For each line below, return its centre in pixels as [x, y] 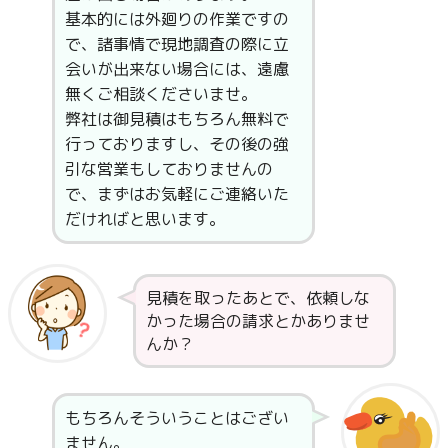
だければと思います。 [144, 218]
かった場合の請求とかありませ [257, 320]
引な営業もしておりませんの [168, 168]
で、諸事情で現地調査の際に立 [176, 43]
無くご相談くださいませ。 [160, 93]
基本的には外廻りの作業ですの [176, 18]
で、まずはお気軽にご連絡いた [176, 193]
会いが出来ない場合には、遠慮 [176, 68]
